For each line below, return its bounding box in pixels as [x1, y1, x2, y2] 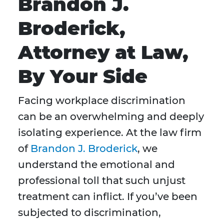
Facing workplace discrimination [18, 94, 185, 107]
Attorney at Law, [18, 40, 188, 64]
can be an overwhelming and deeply [18, 110, 204, 123]
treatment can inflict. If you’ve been [18, 190, 197, 203]
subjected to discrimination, [18, 206, 161, 219]
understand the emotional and [18, 158, 175, 171]
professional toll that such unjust [18, 174, 185, 187]
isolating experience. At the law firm [18, 126, 201, 139]
